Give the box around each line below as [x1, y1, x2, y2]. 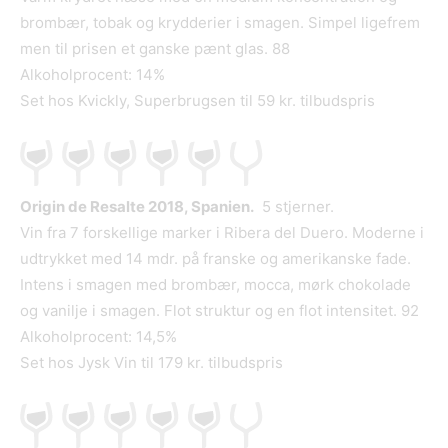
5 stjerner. [254, 197, 334, 217]
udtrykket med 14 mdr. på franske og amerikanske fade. [20, 249, 411, 269]
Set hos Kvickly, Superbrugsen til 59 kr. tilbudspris [20, 91, 375, 111]
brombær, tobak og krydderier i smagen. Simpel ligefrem [20, 13, 420, 33]
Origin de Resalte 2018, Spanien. [20, 197, 254, 217]
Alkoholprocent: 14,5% [20, 327, 177, 347]
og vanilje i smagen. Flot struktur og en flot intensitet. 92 [20, 301, 419, 321]
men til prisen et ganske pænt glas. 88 [20, 39, 290, 59]
